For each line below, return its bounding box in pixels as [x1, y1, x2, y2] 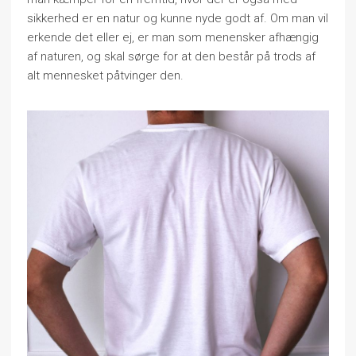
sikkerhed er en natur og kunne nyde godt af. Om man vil [27, 11, 328, 25]
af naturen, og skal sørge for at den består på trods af [27, 49, 315, 64]
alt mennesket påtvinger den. [27, 68, 184, 83]
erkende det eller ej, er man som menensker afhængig [27, 30, 319, 44]
